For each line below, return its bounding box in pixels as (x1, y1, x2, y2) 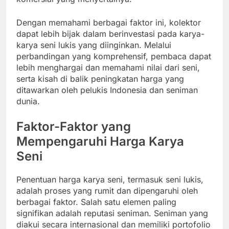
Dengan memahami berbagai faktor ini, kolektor (16, 17, 201, 28)
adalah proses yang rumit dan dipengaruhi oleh (16, 185, 198, 196)
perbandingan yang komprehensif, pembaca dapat (16, 51, 211, 61)
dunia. (16, 96, 40, 106)
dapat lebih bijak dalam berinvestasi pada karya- (16, 28, 204, 39)
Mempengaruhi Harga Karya (16, 133, 184, 149)
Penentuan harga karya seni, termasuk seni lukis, (16, 174, 203, 185)
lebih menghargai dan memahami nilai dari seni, (16, 62, 200, 73)
